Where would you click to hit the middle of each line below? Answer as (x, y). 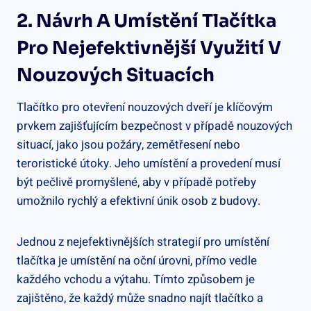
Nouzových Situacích (116, 75)
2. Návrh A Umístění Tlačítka (146, 21)
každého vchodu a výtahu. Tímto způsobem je (136, 279)
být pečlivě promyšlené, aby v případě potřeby (136, 182)
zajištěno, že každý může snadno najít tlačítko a (140, 298)
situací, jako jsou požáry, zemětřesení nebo (128, 144)
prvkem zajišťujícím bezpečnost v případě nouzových (154, 126)
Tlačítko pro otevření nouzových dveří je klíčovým (145, 107)
